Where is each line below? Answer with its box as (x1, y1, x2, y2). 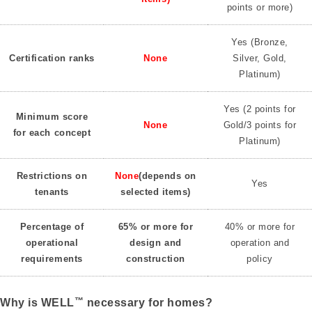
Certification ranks (9, 53, 95, 64)
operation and (230, 237, 290, 249)
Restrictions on (16, 171, 88, 182)
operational (25, 237, 79, 249)
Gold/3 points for (223, 120, 297, 131)
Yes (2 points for (224, 104, 296, 115)
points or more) (226, 2, 293, 13)
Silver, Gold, (233, 53, 287, 64)
